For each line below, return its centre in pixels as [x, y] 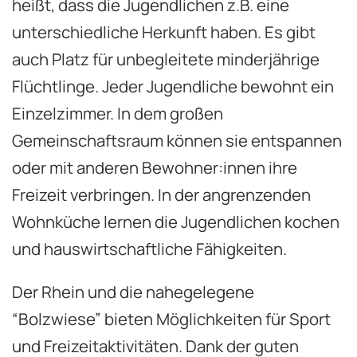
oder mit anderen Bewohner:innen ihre [155, 167]
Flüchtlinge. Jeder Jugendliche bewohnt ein [173, 86]
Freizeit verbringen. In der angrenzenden [161, 194]
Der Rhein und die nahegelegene [133, 292]
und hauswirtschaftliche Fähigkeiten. [149, 248]
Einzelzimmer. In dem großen [118, 113]
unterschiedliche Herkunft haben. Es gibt [164, 31]
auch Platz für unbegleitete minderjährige [166, 59]
